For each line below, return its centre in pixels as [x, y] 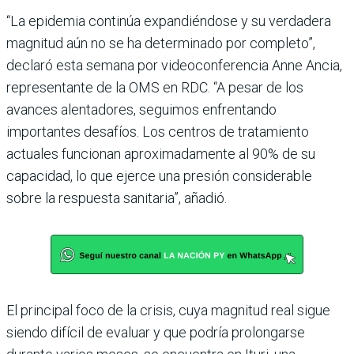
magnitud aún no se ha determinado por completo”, [161, 43]
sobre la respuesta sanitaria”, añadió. [117, 198]
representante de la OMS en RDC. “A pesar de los [155, 87]
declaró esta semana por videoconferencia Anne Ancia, [174, 65]
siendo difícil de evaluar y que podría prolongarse [156, 332]
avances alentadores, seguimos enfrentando [141, 109]
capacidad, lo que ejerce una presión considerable [159, 176]
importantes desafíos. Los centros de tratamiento [158, 132]
